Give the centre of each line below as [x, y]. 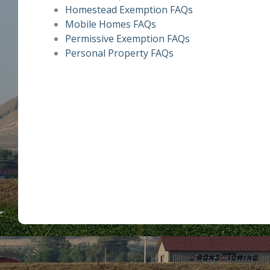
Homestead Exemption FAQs [129, 9]
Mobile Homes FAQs [111, 24]
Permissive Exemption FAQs [127, 38]
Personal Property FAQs [119, 53]
